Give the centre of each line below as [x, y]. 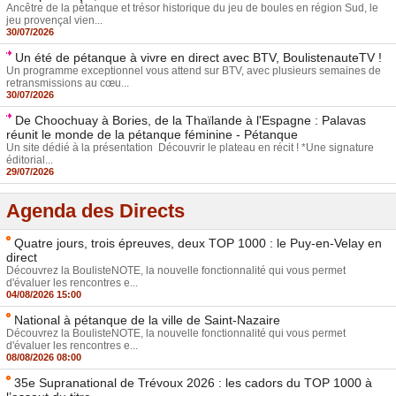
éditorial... [30, 160]
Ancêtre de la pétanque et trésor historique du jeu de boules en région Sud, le [192, 8]
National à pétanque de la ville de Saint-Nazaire [147, 320]
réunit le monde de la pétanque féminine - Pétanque [152, 134]
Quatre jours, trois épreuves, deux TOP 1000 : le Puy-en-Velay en [198, 243]
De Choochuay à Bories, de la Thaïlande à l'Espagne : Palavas [190, 120]
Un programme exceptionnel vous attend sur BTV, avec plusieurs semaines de [194, 71]
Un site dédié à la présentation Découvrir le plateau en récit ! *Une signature [190, 148]
